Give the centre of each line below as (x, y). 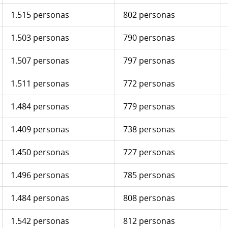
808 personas (149, 198)
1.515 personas (40, 15)
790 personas (149, 38)
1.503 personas (40, 38)
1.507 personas (40, 61)
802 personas (149, 15)
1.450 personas (40, 152)
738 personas (149, 130)
